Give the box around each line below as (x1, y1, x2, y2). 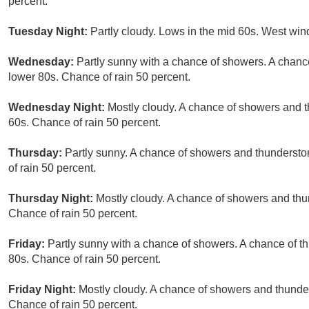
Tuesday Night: (8, 26, 90, 38)
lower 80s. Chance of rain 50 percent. (8, 71, 190, 83)
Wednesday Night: (8, 101, 108, 114)
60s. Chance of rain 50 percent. (8, 117, 161, 129)
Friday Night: (8, 283, 79, 296)
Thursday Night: (8, 192, 96, 205)
